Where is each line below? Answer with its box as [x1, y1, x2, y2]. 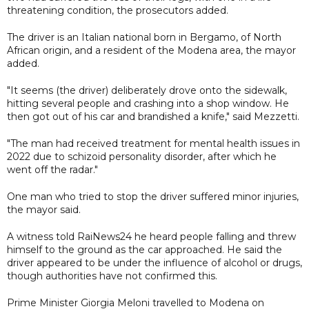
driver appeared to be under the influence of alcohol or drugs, [7, 256, 302, 269]
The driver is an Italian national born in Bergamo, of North [7, 30, 281, 43]
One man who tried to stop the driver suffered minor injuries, [7, 190, 299, 203]
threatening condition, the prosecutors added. [7, 3, 228, 17]
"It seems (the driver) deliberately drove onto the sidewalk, [7, 83, 287, 97]
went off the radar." [7, 163, 98, 176]
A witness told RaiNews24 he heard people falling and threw [7, 230, 296, 243]
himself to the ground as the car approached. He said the [7, 243, 282, 256]
